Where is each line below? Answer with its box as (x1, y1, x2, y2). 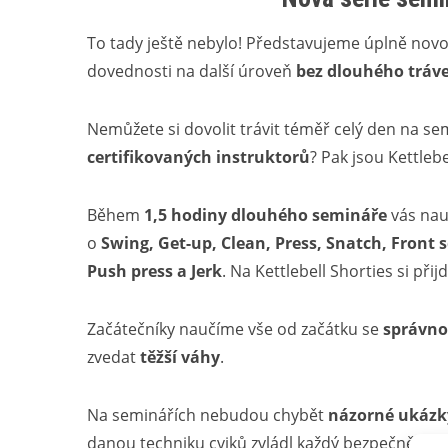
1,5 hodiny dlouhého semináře (144, 204, 387, 226)
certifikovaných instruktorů (87, 146, 310, 168)
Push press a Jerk (87, 260, 222, 282)
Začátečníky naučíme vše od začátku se (87, 318, 383, 340)
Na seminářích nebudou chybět (87, 404, 328, 426)
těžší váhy (140, 346, 220, 368)
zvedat (87, 346, 140, 368)
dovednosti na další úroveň (87, 60, 296, 82)
